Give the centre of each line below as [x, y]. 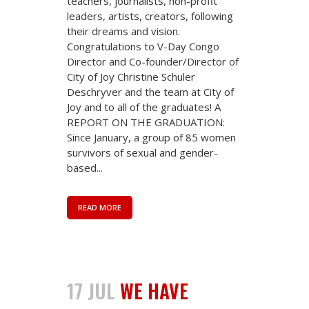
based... [85, 167]
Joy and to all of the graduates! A [144, 107]
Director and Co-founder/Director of [153, 61]
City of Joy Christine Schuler [131, 76]
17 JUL [91, 290]
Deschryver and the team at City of [150, 91]
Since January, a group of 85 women [151, 137]
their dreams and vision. [123, 31]
